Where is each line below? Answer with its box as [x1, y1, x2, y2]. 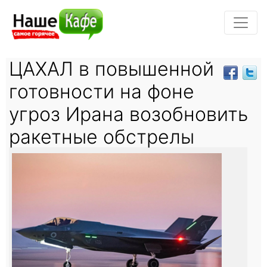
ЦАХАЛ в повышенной [9, 57, 214, 80]
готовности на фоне [9, 79, 194, 103]
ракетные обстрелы [9, 125, 194, 148]
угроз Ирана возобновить [9, 102, 248, 126]
